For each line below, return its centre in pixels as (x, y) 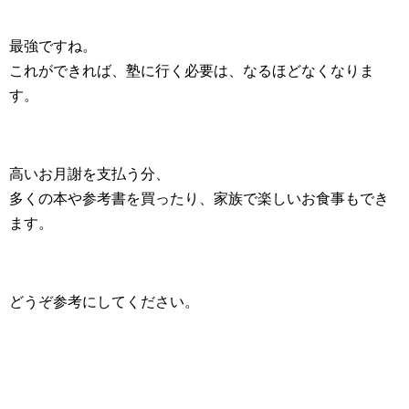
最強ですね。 (53, 46)
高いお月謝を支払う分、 (89, 173)
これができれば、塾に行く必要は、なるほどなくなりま (192, 70)
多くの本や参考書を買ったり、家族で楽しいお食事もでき (199, 198)
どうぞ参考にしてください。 (104, 301)
